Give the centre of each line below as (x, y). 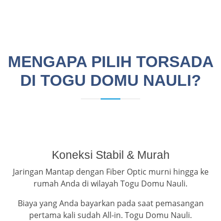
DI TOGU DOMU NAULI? (110, 81)
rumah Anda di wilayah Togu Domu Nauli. (110, 184)
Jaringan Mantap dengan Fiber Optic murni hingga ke (110, 172)
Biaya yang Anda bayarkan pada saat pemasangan (110, 203)
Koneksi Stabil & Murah (110, 155)
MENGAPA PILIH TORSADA (110, 62)
